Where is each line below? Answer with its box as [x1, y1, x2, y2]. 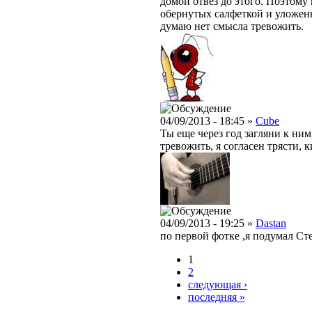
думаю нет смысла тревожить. [160, 19, 304, 32]
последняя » [188, 290, 245, 303]
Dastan [256, 217, 286, 229]
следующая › [188, 278, 247, 290]
